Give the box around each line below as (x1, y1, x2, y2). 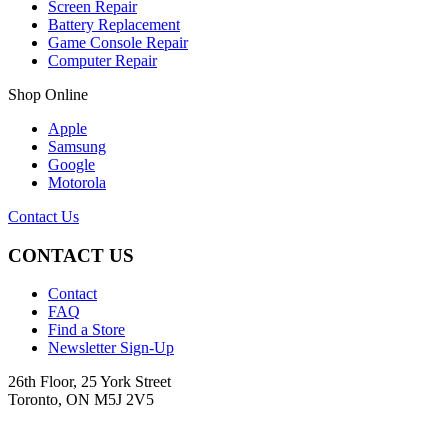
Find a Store (48, 321, 125, 339)
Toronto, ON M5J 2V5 (8, 391, 154, 409)
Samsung (48, 137, 106, 155)
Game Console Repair (48, 33, 188, 51)
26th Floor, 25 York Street (8, 373, 171, 391)
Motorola (48, 173, 106, 191)
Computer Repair (48, 51, 157, 69)
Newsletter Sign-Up (48, 339, 174, 357)
